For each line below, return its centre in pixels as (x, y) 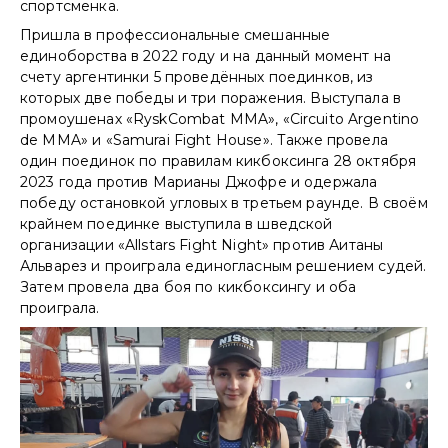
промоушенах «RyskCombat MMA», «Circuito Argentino (220, 118)
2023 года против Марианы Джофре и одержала (199, 181)
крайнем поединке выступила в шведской (176, 223)
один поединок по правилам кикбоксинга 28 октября (218, 160)
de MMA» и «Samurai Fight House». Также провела (204, 139)
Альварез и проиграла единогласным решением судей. (223, 265)
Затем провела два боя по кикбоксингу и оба (188, 286)
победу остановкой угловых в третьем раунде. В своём (224, 202)
